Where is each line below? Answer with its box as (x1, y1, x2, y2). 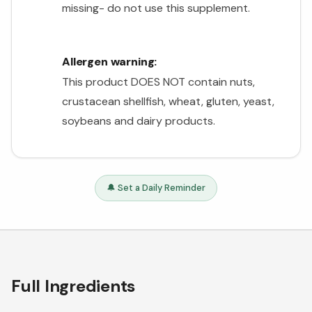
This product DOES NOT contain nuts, (62, 75, 255, 90)
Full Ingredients (11, 275, 136, 297)
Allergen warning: (62, 54, 157, 70)
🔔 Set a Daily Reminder (107, 182, 205, 194)
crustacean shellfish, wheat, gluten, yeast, (62, 94, 274, 109)
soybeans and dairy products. (62, 114, 215, 129)
